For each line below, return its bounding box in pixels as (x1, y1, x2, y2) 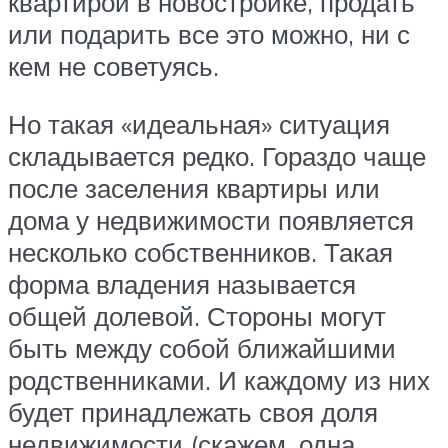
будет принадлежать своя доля (8, 396, 378, 429)
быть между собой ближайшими (8, 332, 396, 365)
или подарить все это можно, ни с (8, 18, 410, 51)
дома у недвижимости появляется (8, 204, 414, 237)
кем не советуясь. (8, 50, 219, 83)
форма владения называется (8, 268, 356, 301)
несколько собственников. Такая (8, 236, 393, 269)
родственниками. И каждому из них (8, 364, 430, 397)
